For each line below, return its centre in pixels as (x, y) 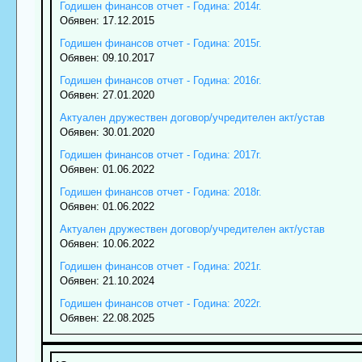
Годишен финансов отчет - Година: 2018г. (160, 192)
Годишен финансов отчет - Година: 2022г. (160, 304)
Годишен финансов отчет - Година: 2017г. (160, 155)
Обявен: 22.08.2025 (107, 318)
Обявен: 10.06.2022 (107, 244)
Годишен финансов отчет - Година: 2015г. (160, 44)
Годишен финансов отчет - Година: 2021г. (160, 267)
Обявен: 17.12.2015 (107, 21)
